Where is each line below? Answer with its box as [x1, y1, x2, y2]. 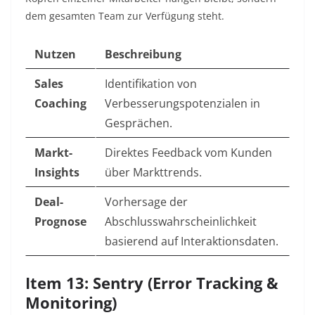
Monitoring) [25, 292, 117, 314]
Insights [34, 165, 79, 181]
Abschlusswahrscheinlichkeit [105, 214, 257, 230]
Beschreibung [105, 46, 181, 63]
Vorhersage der [105, 194, 188, 210]
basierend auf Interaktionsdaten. [105, 233, 278, 250]
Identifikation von [105, 76, 197, 92]
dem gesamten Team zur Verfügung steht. [25, 9, 224, 23]
